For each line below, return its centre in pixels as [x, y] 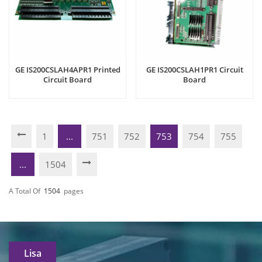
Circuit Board [68, 80]
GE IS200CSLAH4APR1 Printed [68, 70]
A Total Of [25, 191]
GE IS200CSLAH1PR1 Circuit [194, 70]
